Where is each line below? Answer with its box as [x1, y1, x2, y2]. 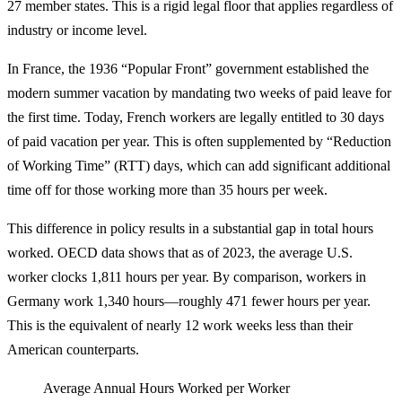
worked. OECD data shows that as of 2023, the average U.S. [7, 245, 353, 261]
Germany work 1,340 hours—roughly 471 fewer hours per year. [7, 293, 371, 310]
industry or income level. [7, 22, 147, 39]
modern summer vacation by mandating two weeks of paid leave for [7, 85, 391, 101]
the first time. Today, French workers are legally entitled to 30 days [7, 109, 384, 126]
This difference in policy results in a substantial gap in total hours [7, 221, 373, 237]
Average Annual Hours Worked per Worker [43, 380, 290, 397]
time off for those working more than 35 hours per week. [7, 182, 328, 198]
